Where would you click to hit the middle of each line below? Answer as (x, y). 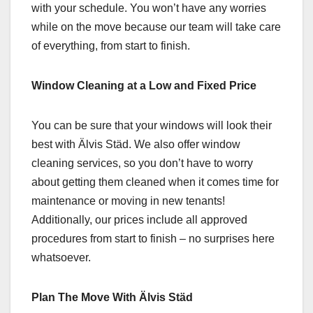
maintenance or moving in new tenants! (128, 201)
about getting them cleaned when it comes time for (155, 182)
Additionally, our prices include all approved (139, 220)
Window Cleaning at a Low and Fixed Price (144, 86)
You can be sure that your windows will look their (152, 125)
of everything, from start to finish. (111, 46)
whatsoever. (61, 257)
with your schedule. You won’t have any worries (149, 8)
